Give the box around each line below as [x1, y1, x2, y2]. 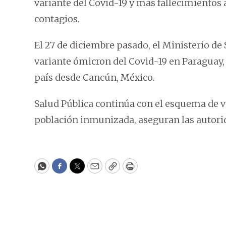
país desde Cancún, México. [34, 72, 155, 83]
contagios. [34, 13, 80, 25]
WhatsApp [41, 164, 89, 177]
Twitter [76, 164, 110, 177]
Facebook [59, 164, 101, 177]
